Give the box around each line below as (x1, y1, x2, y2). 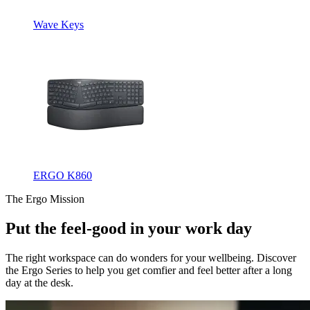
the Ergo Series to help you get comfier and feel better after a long (6, 264, 292, 276)
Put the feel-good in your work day (6, 219, 252, 238)
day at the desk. (6, 276, 73, 289)
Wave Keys (33, 19, 84, 31)
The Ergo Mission (6, 193, 84, 206)
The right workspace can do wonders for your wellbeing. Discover (6, 251, 296, 264)
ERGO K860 (33, 170, 92, 182)
